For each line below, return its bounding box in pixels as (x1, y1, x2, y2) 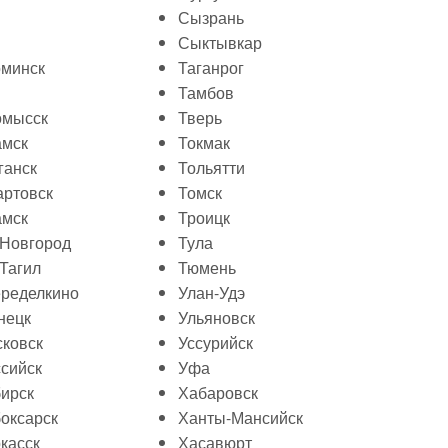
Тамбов (178, 81, 234, 104)
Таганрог (178, 56, 244, 79)
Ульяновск (178, 306, 255, 329)
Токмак (178, 131, 230, 154)
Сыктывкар (178, 31, 262, 54)
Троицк (178, 206, 230, 229)
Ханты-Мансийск (178, 406, 303, 429)
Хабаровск (178, 381, 258, 404)
